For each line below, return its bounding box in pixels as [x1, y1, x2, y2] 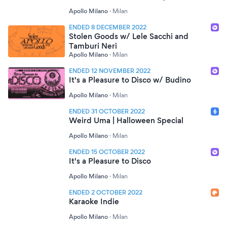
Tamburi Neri [69, 41, 117, 51]
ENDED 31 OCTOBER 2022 [69, 107, 145, 115]
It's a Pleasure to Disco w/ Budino [69, 75, 191, 85]
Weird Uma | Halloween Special [69, 116, 183, 125]
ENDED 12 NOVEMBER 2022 [69, 67, 150, 74]
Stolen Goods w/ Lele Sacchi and [69, 31, 188, 41]
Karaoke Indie [69, 197, 119, 206]
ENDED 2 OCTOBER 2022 [69, 188, 142, 196]
